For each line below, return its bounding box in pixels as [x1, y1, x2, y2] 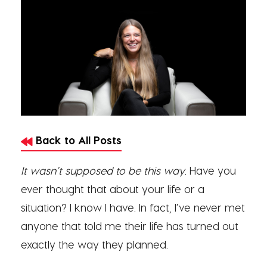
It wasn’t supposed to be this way [21, 164, 185, 177]
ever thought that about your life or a [21, 182, 204, 195]
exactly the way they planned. [21, 238, 168, 251]
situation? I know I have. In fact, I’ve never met [21, 201, 245, 214]
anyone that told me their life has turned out [21, 219, 238, 232]
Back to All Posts [33, 133, 122, 147]
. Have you [185, 164, 236, 177]
